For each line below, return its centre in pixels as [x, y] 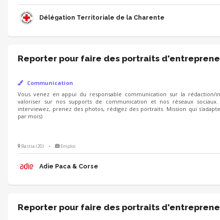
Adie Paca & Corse [69, 166]
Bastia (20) [32, 146]
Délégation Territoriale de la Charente [102, 17]
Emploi [68, 146]
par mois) [30, 116]
